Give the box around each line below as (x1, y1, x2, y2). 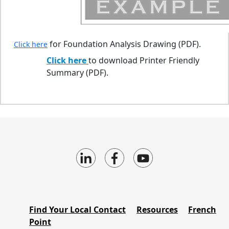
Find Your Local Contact (29, 204, 126, 215)
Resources (136, 204, 178, 215)
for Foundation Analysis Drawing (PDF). (48, 38, 201, 50)
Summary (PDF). (47, 67, 108, 78)
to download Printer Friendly (88, 55, 199, 66)
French (188, 204, 216, 215)
